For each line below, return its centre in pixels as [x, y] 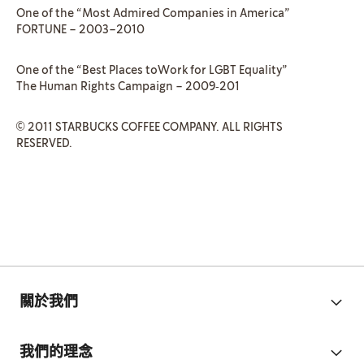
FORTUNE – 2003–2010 [80, 30]
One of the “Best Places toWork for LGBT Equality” [152, 71]
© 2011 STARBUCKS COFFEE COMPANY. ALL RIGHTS [149, 128]
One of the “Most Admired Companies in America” [153, 14]
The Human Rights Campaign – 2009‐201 [128, 87]
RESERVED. [44, 144]
